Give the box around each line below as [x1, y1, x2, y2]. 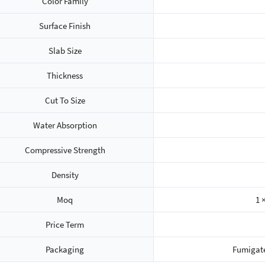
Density [51, 169, 79, 180]
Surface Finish [39, 20, 91, 31]
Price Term [46, 218, 84, 230]
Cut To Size [44, 94, 85, 106]
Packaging [46, 243, 84, 255]
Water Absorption [33, 119, 97, 131]
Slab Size [48, 44, 82, 56]
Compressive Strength [24, 144, 105, 156]
